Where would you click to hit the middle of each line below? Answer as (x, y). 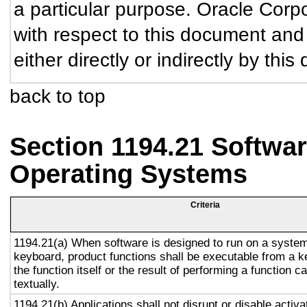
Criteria (205, 205)
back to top (58, 96)
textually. (37, 284)
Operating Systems (128, 174)
